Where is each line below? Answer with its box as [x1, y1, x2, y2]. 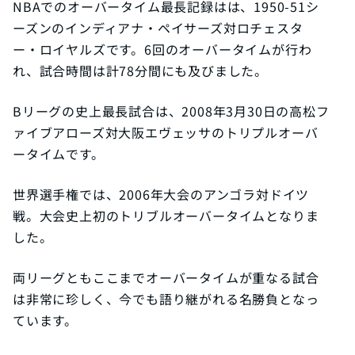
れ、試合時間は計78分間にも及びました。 [13, 61, 268, 81]
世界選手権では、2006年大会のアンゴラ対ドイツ [13, 185, 310, 204]
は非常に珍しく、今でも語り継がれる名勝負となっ [13, 289, 319, 309]
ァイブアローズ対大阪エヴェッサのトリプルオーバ [13, 123, 319, 143]
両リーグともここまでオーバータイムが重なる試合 [13, 268, 319, 288]
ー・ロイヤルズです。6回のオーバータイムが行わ [13, 40, 312, 59]
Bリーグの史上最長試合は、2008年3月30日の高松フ [13, 101, 330, 121]
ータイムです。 [13, 144, 105, 164]
